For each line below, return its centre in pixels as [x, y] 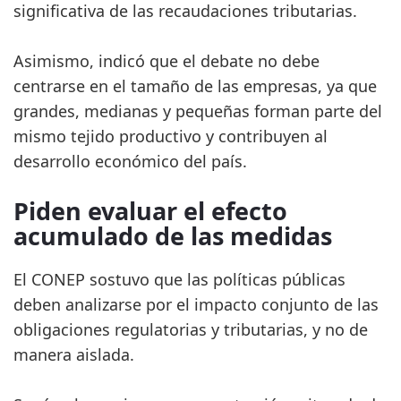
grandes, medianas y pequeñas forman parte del [198, 111]
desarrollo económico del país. [130, 162]
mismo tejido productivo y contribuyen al [171, 137]
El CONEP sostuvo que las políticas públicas [179, 280]
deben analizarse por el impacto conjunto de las [196, 305]
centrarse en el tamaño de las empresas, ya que [195, 86]
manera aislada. [74, 355]
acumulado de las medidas [173, 236]
